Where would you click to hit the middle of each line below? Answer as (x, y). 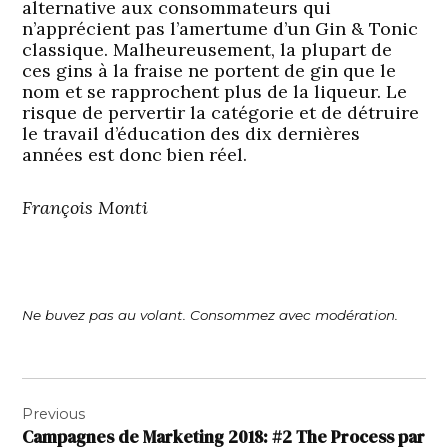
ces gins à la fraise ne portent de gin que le (209, 70)
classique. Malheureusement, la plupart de (207, 49)
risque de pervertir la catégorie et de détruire (221, 112)
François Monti (85, 207)
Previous (54, 413)
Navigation (82, 392)
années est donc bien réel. (135, 154)
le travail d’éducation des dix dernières (191, 133)
